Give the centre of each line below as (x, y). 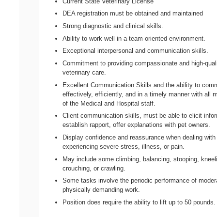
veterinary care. (85, 73)
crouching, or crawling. (94, 168)
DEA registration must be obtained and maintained (133, 14)
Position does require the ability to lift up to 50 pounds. (139, 202)
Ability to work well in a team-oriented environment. (134, 38)
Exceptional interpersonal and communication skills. (136, 51)
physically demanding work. (101, 190)
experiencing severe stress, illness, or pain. (124, 147)
